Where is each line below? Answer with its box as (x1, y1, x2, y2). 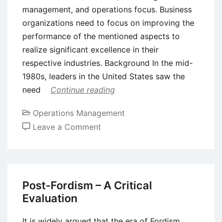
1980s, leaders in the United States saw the (22, 71, 185, 81)
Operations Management (33, 108, 125, 118)
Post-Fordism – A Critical (22, 178, 152, 192)
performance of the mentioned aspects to (22, 31, 180, 41)
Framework (101, 161, 143, 171)
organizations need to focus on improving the (22, 17, 194, 28)
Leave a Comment (33, 121, 101, 132)
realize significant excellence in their (22, 44, 159, 55)
